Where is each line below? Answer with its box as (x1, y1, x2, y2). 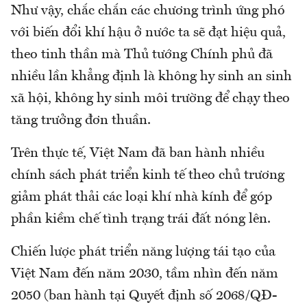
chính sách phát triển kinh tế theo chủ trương (11, 168, 284, 182)
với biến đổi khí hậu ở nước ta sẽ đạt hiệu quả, (11, 25, 286, 40)
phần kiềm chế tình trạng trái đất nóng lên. (11, 212, 271, 226)
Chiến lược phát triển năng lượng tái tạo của (11, 245, 275, 259)
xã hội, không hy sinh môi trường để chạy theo (11, 91, 290, 106)
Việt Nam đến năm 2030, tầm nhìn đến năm (11, 267, 278, 281)
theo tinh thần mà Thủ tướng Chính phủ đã (11, 47, 273, 62)
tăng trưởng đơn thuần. (11, 113, 154, 127)
